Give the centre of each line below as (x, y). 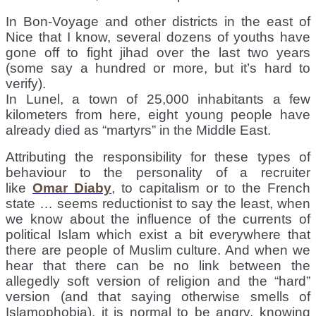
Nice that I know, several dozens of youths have (158, 37)
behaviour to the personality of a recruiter (158, 172)
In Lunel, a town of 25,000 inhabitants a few (158, 99)
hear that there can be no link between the (158, 265)
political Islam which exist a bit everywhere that (158, 234)
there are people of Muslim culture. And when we (158, 250)
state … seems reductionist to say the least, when (158, 203)
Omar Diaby (72, 188)
